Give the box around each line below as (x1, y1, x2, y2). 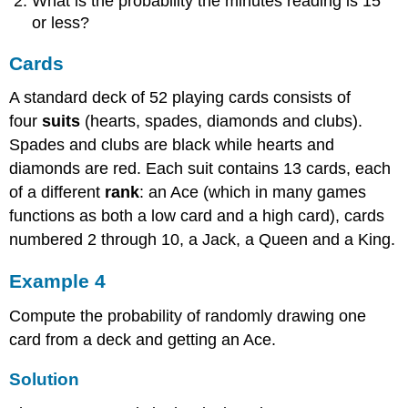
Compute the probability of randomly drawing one (9, 307, 367, 326)
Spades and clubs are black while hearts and (9, 136, 335, 155)
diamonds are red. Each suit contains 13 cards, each (9, 159, 392, 178)
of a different (9, 183, 106, 202)
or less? (32, 13, 90, 32)
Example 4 (9, 270, 107, 292)
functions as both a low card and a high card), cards (9, 207, 385, 226)
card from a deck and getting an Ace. (9, 331, 277, 350)
